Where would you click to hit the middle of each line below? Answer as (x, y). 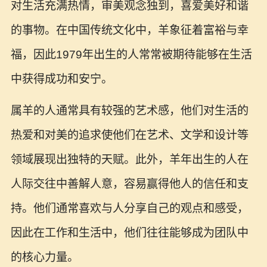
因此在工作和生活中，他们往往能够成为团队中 (129, 233)
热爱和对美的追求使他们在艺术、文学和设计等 (129, 135)
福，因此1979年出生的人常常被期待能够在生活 (131, 55)
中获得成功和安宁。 (61, 79)
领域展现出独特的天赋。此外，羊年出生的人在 (129, 160)
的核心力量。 (44, 257)
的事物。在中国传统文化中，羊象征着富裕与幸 (129, 30)
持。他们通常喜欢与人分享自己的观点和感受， (129, 209)
